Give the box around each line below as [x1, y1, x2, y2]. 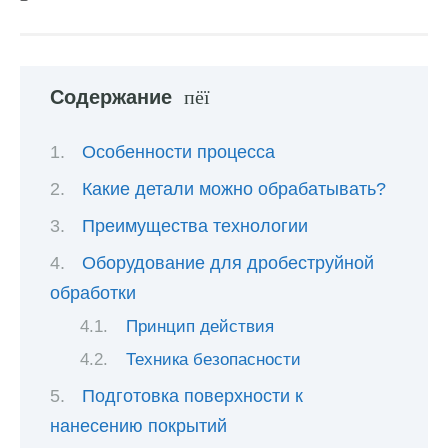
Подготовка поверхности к [82, 386, 303, 407]
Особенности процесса [82, 141, 275, 162]
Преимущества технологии [82, 216, 308, 236]
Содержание [50, 86, 172, 109]
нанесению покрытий [50, 416, 227, 437]
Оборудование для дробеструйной [82, 253, 374, 274]
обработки [50, 283, 136, 304]
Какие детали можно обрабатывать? [82, 178, 386, 199]
